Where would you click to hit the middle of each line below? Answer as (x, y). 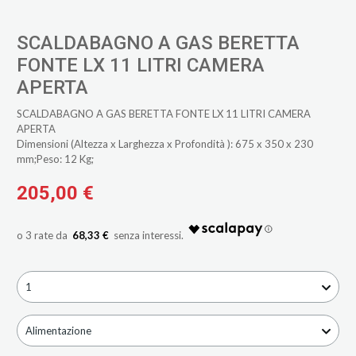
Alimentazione (58, 330)
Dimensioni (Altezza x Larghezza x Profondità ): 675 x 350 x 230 (164, 143)
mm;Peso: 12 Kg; (55, 159)
